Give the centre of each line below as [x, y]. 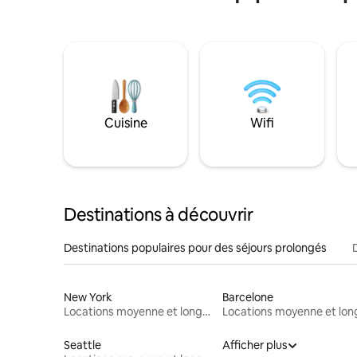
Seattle [82, 345]
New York [88, 297]
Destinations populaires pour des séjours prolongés [195, 247]
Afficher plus [255, 345]
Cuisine [126, 123]
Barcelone [247, 297]
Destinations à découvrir [159, 214]
